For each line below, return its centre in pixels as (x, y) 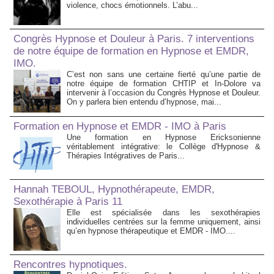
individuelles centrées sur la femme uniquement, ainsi (164, 222)
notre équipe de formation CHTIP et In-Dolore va (164, 84)
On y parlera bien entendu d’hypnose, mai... (144, 102)
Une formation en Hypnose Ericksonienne (164, 138)
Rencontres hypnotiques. (70, 265)
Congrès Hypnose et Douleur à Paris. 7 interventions (134, 39)
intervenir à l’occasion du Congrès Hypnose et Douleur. (164, 93)
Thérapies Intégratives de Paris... (126, 156)
